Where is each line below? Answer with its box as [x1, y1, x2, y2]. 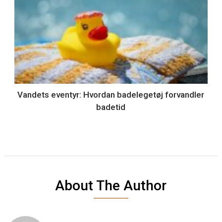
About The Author [55, 177, 167, 194]
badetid [96, 102, 126, 112]
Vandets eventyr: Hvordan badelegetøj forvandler [17, 90, 205, 100]
